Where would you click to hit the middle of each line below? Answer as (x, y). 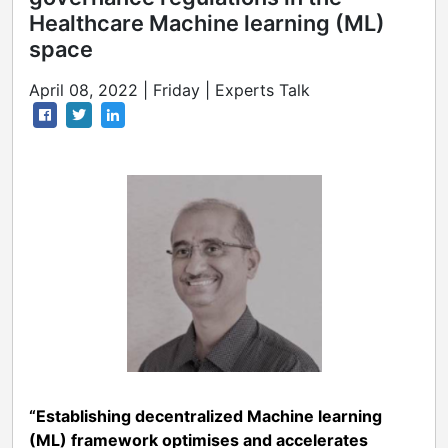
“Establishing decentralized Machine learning (205, 415)
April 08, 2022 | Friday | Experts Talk (169, 90)
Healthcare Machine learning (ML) (207, 23)
